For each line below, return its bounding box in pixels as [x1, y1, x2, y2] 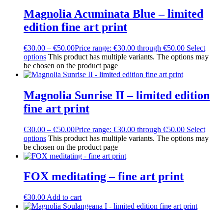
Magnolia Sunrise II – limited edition [24, 88, 210, 102]
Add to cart [47, 193, 82, 202]
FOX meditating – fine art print [24, 170, 184, 183]
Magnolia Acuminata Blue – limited [24, 7, 203, 20]
